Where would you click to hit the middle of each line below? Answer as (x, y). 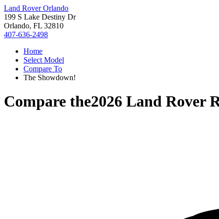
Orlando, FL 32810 (34, 26)
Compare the (47, 101)
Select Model (44, 60)
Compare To (43, 69)
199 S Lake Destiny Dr (40, 17)
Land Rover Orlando (36, 8)
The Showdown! (50, 77)
